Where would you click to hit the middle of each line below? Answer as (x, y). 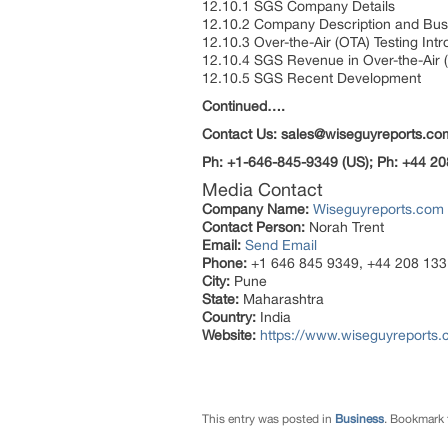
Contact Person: (253, 227)
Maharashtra (281, 299)
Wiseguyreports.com (378, 209)
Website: (229, 335)
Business (359, 419)
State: (220, 299)
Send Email (281, 245)
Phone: (224, 263)
